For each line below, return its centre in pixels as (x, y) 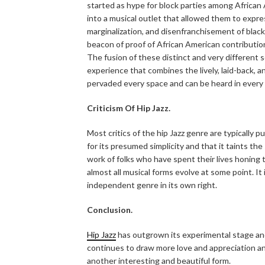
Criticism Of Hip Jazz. (129, 108)
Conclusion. (110, 209)
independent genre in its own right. (152, 185)
